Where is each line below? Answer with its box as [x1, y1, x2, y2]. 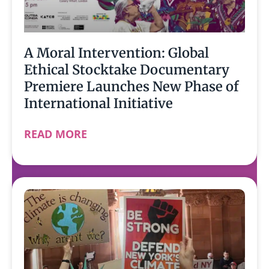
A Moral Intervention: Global [24, 44, 209, 61]
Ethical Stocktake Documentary [24, 61, 229, 78]
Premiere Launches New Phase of [24, 77, 239, 95]
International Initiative [24, 94, 173, 112]
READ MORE [24, 126, 87, 141]
